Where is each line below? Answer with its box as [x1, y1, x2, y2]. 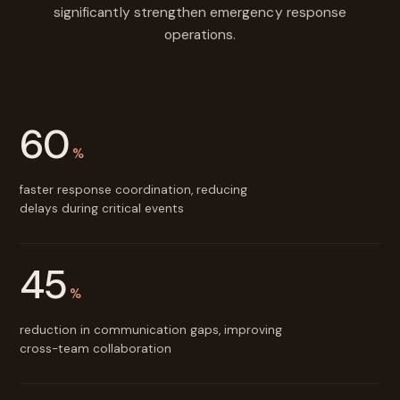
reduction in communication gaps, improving [20, 322, 282, 337]
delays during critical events [20, 201, 184, 216]
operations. [163, 26, 237, 44]
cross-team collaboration [20, 341, 171, 356]
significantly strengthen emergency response [54, 4, 346, 21]
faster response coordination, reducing [20, 182, 247, 197]
